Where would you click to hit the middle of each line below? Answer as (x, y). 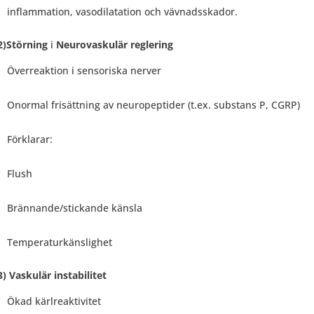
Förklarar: (29, 139)
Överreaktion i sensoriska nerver (84, 70)
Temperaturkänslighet (59, 242)
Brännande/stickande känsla (74, 207)
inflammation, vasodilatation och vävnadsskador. (123, 11)
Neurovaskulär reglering (114, 44)
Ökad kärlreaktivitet (54, 301)
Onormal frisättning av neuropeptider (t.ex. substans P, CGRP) (153, 104)
